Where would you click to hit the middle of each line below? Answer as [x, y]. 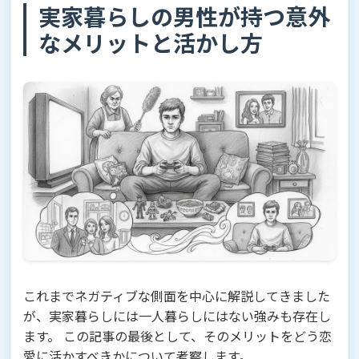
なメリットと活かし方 [151, 43]
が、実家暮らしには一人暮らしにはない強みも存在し [177, 316]
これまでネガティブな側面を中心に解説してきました [177, 296]
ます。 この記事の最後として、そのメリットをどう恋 [177, 336]
